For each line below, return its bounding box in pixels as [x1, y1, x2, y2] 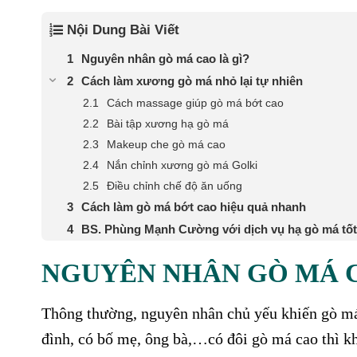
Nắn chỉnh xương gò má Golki [107, 158, 257, 171]
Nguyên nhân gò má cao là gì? [81, 51, 249, 65]
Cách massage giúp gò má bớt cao [107, 96, 284, 109]
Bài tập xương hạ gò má [107, 116, 229, 130]
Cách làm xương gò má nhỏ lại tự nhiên [81, 73, 303, 88]
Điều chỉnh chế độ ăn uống [107, 178, 242, 192]
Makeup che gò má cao [107, 137, 226, 151]
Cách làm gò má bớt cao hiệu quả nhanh [81, 199, 306, 214]
